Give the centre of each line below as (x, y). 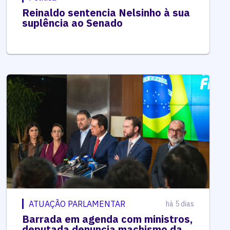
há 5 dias (180, 204)
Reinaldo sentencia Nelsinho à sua (106, 12)
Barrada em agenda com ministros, (108, 219)
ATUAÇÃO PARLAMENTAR (77, 204)
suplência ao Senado (73, 23)
